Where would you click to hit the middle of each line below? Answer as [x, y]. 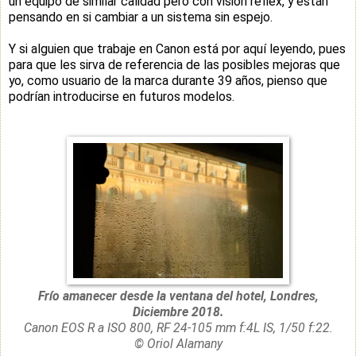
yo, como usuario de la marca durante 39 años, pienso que [168, 80]
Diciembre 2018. [178, 311]
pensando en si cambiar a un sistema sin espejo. [141, 17]
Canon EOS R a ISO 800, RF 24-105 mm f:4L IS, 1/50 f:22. [178, 327]
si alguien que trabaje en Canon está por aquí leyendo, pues [182, 48]
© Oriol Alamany [178, 343]
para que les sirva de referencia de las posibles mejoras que [174, 64]
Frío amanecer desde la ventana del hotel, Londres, [178, 296]
